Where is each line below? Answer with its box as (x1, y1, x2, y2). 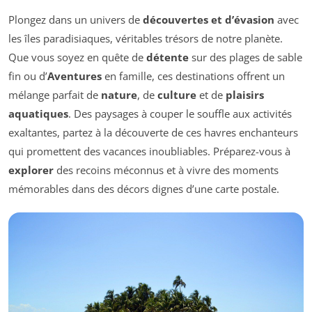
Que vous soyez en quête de (8, 50, 146, 65)
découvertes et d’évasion (143, 13, 274, 27)
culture (157, 88, 196, 102)
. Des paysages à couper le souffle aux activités (68, 107, 292, 121)
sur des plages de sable (189, 50, 302, 65)
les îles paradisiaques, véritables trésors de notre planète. (8, 31, 283, 46)
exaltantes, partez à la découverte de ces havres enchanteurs (8, 125, 298, 140)
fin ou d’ (8, 69, 47, 84)
